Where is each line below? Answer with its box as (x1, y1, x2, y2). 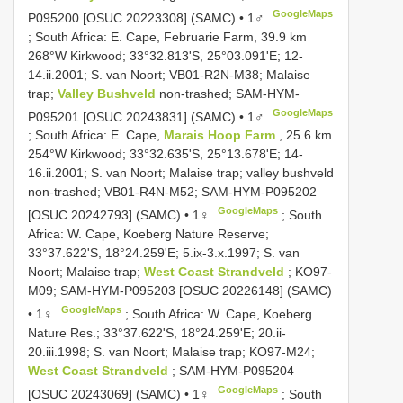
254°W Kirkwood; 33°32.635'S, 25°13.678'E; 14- (28, 147, 303, 162)
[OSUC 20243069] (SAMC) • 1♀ (28, 386, 213, 401)
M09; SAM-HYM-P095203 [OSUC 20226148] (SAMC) (28, 282, 332, 298)
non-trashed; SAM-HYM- (159, 85, 300, 101)
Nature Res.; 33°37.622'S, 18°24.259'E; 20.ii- (28, 325, 286, 340)
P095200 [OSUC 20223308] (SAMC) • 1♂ (28, 10, 268, 25)
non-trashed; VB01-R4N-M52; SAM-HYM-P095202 (28, 184, 317, 200)
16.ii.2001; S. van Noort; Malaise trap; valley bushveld (28, 166, 334, 181)
